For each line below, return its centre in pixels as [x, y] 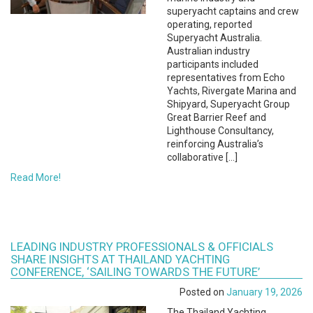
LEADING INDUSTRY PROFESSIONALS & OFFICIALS [142, 247]
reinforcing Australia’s [215, 144]
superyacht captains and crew [233, 11]
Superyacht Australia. [214, 38]
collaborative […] [202, 157]
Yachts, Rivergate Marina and [232, 91]
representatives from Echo [226, 78]
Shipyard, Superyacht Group [228, 104]
